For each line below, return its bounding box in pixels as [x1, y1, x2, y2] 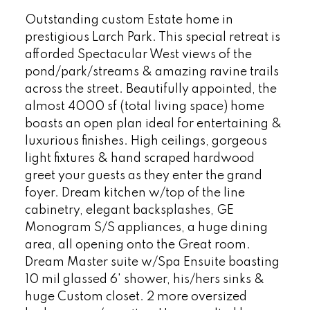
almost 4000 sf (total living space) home [24, 100, 264, 113]
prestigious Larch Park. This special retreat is [24, 31, 280, 44]
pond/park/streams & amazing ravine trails [24, 66, 279, 79]
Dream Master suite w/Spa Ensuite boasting [24, 256, 280, 269]
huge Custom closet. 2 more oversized [24, 291, 247, 304]
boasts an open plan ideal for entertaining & [24, 118, 282, 131]
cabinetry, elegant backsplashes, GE [24, 204, 234, 217]
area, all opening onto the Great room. [24, 239, 250, 252]
